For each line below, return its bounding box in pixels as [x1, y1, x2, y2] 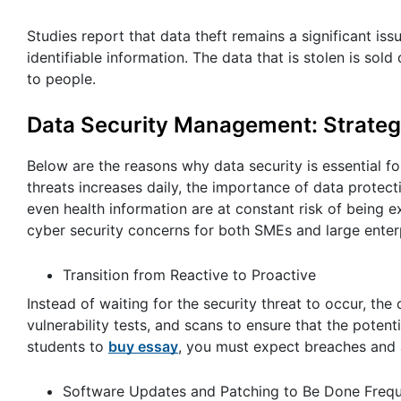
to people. [27, 69, 96, 88]
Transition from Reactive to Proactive [63, 266, 316, 285]
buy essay [108, 337, 178, 356]
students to [27, 337, 108, 356]
